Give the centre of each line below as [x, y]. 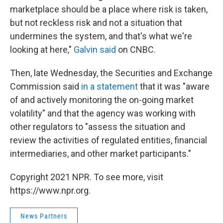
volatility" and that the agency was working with [103, 113]
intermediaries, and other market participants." [101, 153]
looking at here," [42, 49]
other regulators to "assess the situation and [98, 126]
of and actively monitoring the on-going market [102, 100]
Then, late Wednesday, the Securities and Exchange [111, 73]
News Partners [44, 216]
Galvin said [95, 49]
